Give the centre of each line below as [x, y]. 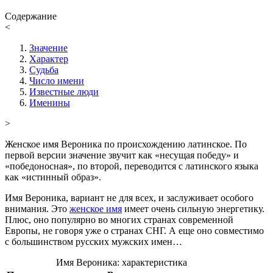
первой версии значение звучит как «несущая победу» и [122, 155]
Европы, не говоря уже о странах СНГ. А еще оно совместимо [134, 230]
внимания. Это [37, 208]
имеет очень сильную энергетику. [193, 208]
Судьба [44, 69]
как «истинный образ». [53, 177]
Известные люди [64, 91]
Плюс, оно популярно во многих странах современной [119, 219]
